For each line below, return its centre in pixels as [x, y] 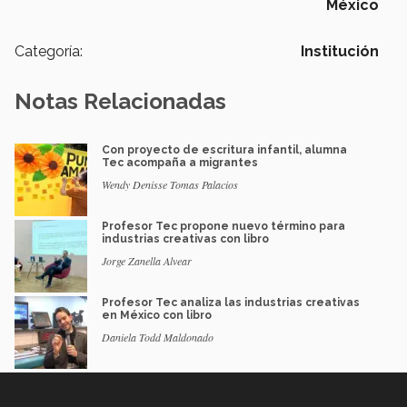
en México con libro [157, 316]
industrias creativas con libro [185, 239]
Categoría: [49, 52]
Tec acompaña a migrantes [180, 163]
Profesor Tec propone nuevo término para [223, 227]
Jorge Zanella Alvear [147, 261]
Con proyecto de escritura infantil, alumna [224, 150]
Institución [340, 52]
